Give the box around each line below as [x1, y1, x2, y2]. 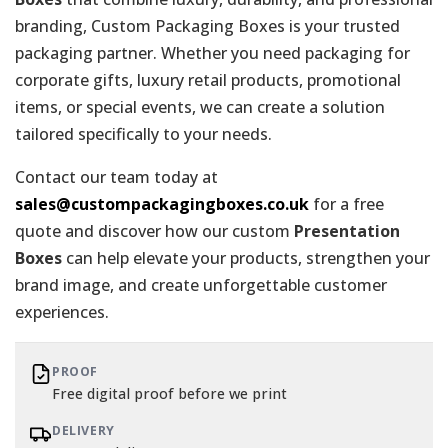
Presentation [294, 219, 400, 242]
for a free [309, 192, 384, 215]
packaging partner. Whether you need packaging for [15, 41, 410, 64]
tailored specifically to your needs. [15, 122, 272, 145]
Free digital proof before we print [52, 383, 287, 403]
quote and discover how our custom [15, 219, 294, 242]
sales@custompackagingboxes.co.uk [15, 192, 309, 215]
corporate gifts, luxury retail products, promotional [15, 68, 401, 91]
